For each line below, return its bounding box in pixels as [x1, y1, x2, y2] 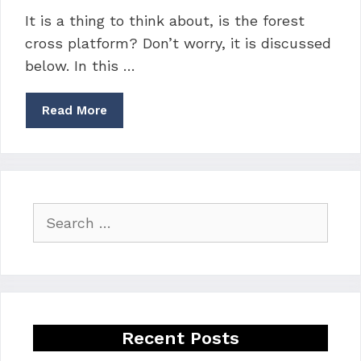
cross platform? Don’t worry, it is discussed [25, 35, 331, 52]
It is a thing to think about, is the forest [25, 12, 305, 30]
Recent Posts [122, 328, 239, 349]
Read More [42, 103, 107, 118]
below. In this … [25, 57, 135, 75]
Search [32, 205, 76, 221]
